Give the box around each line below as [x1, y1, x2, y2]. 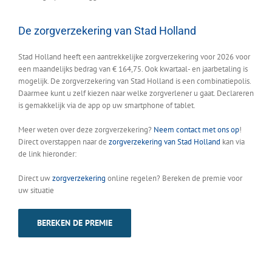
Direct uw [18, 173, 52, 184]
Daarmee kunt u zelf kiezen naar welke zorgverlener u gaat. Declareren [18, 88, 254, 99]
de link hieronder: [18, 149, 76, 160]
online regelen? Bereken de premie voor [106, 173, 242, 184]
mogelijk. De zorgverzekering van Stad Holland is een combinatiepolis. [18, 76, 251, 87]
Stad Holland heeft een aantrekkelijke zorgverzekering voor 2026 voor [18, 52, 250, 63]
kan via [220, 137, 245, 148]
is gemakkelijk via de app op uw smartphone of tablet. [18, 100, 195, 111]
